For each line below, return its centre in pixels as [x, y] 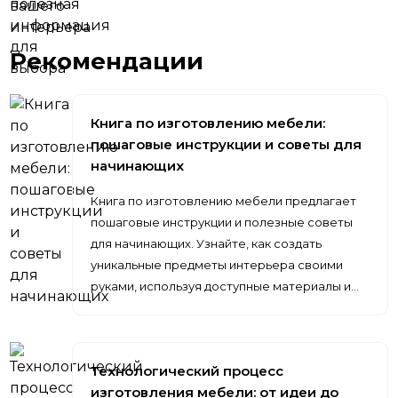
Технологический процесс [187, 371]
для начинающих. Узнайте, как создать [207, 243]
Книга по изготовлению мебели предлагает [224, 201]
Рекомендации [107, 61]
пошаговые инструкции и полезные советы [222, 222]
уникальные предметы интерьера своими [217, 265]
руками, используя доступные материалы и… [225, 286]
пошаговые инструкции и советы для [227, 144]
